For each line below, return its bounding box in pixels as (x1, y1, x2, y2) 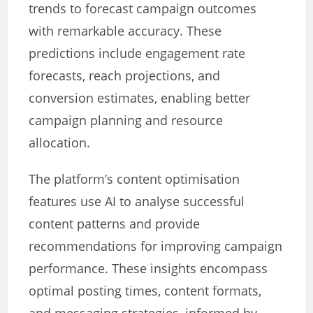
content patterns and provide (29, 215, 201, 233)
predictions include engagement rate (29, 45, 246, 62)
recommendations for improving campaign (29, 238, 283, 255)
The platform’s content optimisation (29, 170, 240, 188)
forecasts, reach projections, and (29, 67, 221, 85)
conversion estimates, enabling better (29, 89, 251, 107)
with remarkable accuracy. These (29, 22, 222, 40)
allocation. (29, 134, 91, 152)
